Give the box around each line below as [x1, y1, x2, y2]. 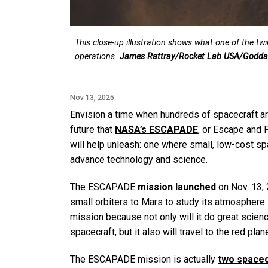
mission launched [138, 181, 216, 193]
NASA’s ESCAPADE [115, 124, 198, 136]
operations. [75, 51, 120, 62]
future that [70, 124, 115, 136]
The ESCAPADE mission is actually [70, 254, 218, 265]
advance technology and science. [70, 154, 208, 166]
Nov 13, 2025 [70, 93, 114, 102]
